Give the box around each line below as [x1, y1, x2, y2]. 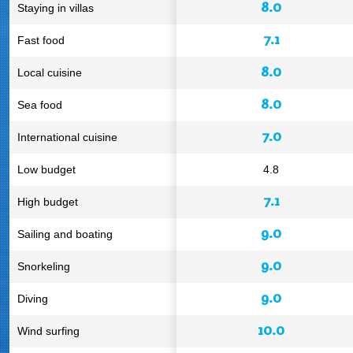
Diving [17, 292, 48, 305]
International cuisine [17, 131, 117, 143]
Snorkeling [17, 260, 70, 273]
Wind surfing [17, 325, 80, 337]
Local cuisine [17, 66, 82, 79]
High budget [17, 195, 78, 208]
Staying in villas [17, 2, 94, 14]
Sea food [17, 98, 62, 111]
